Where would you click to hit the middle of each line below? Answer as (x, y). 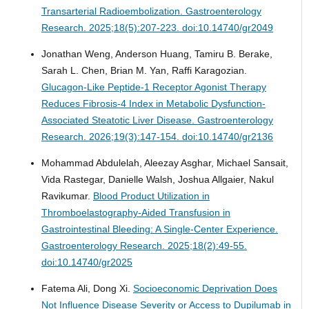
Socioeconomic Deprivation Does (205, 288)
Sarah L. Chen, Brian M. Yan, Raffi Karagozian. (144, 70)
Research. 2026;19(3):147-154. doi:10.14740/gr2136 (157, 136)
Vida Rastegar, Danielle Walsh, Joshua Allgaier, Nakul (157, 179)
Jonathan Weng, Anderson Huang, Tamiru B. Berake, (157, 53)
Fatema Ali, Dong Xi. (87, 288)
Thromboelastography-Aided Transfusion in (136, 212)
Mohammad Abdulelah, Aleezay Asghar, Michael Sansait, (165, 162)
